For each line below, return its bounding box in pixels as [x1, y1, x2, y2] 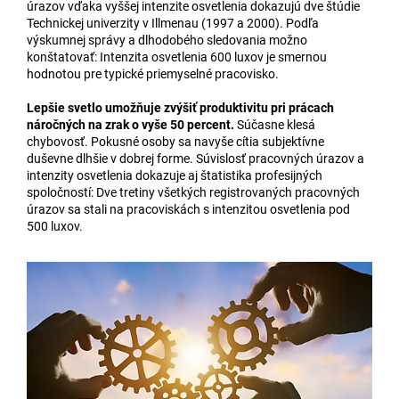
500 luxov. [27, 219, 83, 234]
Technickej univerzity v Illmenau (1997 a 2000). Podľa [27, 16, 319, 31]
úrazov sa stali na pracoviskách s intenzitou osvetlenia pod [27, 202, 350, 217]
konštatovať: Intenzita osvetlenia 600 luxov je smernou [27, 50, 327, 65]
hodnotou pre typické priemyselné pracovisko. [27, 67, 279, 82]
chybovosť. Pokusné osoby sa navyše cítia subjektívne [27, 134, 324, 150]
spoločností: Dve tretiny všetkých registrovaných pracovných [27, 185, 360, 200]
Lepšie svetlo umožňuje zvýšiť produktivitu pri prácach [27, 101, 334, 116]
